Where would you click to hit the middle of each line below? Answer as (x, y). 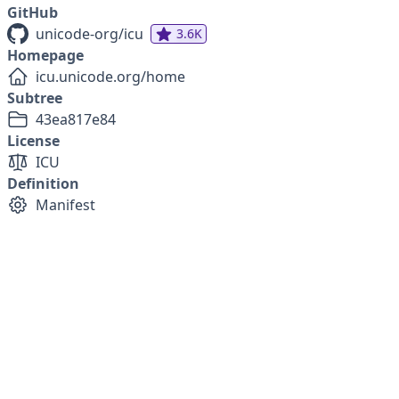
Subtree (35, 98)
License (33, 141)
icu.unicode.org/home (110, 77)
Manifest (65, 205)
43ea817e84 (76, 119)
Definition (43, 183)
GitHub (33, 12)
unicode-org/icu (90, 34)
